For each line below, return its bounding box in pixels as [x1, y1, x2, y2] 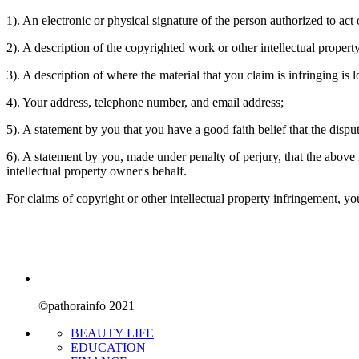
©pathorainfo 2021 [38, 298, 135, 313]
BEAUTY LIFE [71, 325, 154, 340]
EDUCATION [71, 340, 146, 354]
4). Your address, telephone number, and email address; [6, 95, 284, 109]
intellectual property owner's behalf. [6, 163, 187, 178]
